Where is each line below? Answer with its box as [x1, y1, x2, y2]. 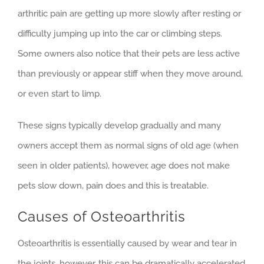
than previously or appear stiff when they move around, [18, 68, 243, 80]
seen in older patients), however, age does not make [18, 160, 230, 171]
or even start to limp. [18, 88, 101, 100]
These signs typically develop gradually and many [18, 120, 221, 131]
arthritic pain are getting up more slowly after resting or [18, 8, 241, 19]
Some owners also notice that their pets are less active [18, 48, 240, 60]
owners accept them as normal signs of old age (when [18, 140, 239, 151]
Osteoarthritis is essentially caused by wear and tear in [18, 237, 237, 249]
